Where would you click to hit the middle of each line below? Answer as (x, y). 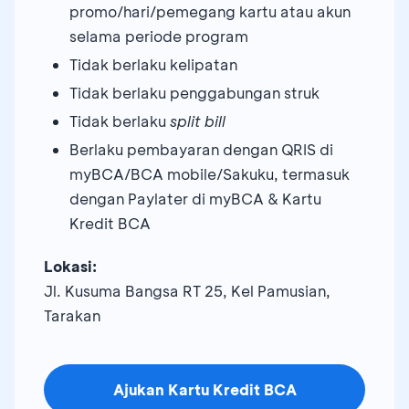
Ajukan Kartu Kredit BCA (204, 389)
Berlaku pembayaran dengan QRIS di (201, 149)
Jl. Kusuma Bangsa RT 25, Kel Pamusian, (187, 290)
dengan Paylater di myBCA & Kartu (195, 198)
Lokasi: (70, 266)
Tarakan (72, 315)
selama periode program (159, 36)
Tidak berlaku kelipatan (153, 64)
